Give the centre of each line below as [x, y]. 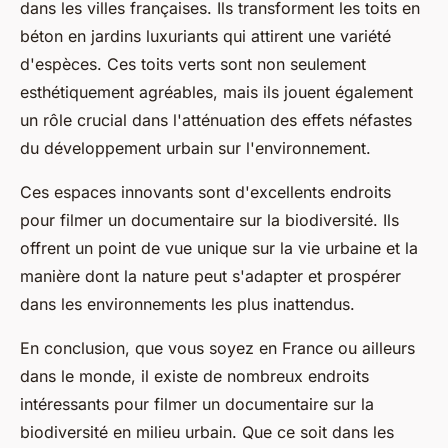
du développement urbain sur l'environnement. [195, 148]
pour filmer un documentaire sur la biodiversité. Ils [209, 220]
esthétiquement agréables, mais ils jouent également [216, 92]
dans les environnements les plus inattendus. [187, 304]
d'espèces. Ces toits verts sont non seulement [193, 64]
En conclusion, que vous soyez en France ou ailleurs [217, 348]
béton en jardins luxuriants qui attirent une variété [205, 36]
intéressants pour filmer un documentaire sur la [197, 404]
